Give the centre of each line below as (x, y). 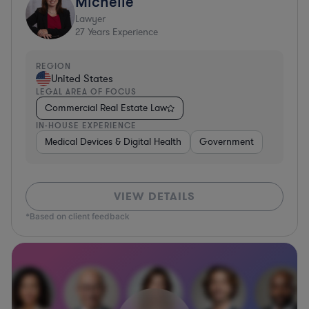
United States (82, 78)
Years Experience (121, 32)
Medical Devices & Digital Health (113, 141)
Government (227, 141)
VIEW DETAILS (154, 196)
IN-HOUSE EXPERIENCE (86, 125)
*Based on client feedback (78, 216)
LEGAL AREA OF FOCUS (86, 91)
